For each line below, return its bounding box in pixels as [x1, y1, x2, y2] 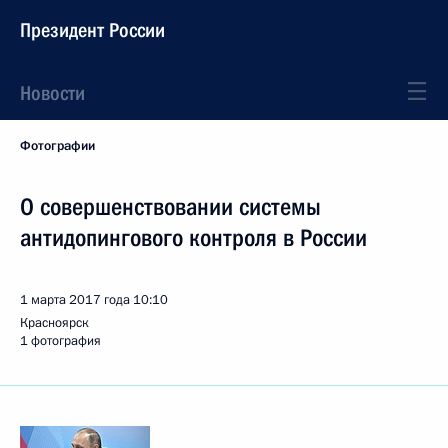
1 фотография [20, 332, 101, 350]
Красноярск [20, 314, 89, 332]
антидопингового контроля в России [20, 224, 367, 252]
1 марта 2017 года [20, 291, 130, 309]
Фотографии [20, 137, 95, 155]
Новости [20, 81, 85, 105]
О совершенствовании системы [20, 193, 321, 221]
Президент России [20, 18, 165, 42]
